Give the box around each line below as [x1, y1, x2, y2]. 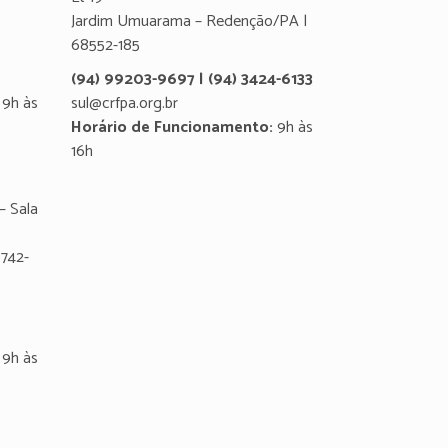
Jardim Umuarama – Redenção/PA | [71, 8, 308, 35]
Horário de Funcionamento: [71, 114, 273, 141]
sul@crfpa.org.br [71, 90, 178, 117]
